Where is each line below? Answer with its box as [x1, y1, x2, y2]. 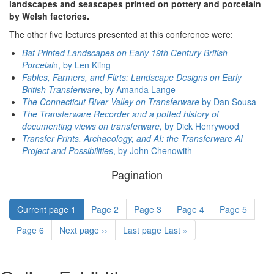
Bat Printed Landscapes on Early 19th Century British [22, 46, 228, 59]
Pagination [111, 166, 163, 183]
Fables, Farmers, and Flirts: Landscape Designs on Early [22, 71, 242, 84]
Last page [123, 224, 161, 237]
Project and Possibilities [22, 144, 113, 157]
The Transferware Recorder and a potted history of [22, 108, 219, 120]
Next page [59, 224, 99, 237]
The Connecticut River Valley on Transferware [22, 95, 199, 108]
